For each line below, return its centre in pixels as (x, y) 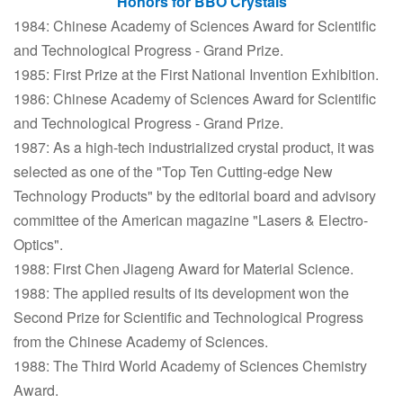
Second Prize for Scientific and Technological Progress (188, 317)
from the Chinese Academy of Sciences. (141, 341)
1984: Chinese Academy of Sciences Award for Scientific (195, 26)
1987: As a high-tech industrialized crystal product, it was (194, 147)
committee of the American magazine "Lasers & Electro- (191, 220)
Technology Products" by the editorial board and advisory (195, 196)
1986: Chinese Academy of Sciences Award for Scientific (195, 99)
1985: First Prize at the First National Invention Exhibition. (196, 74)
